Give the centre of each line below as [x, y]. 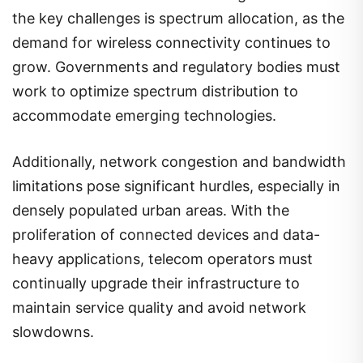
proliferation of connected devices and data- [166, 235]
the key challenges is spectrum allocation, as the [178, 19]
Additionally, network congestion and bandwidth [179, 162]
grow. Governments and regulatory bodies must [176, 67]
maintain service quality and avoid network [159, 308]
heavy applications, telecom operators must [162, 259]
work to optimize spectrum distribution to [155, 92]
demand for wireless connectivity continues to [171, 43]
